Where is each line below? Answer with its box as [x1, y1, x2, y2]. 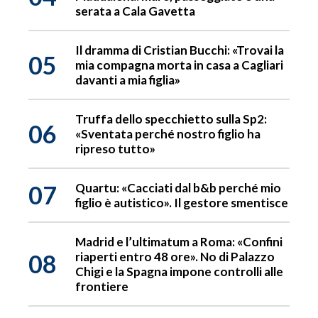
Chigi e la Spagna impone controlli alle [75, 264, 283, 280]
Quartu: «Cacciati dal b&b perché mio [75, 180, 281, 196]
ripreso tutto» [75, 141, 155, 157]
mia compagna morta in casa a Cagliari [75, 57, 283, 73]
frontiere [75, 279, 128, 295]
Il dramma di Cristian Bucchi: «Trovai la [75, 43, 284, 58]
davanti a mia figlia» [75, 72, 180, 88]
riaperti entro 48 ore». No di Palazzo [75, 249, 275, 265]
